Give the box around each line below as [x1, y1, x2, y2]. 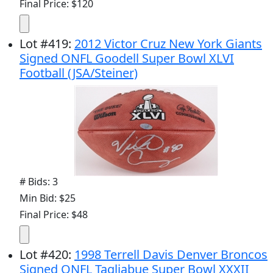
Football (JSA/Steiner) [19, 64, 138, 81]
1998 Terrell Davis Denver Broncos [74, 246, 268, 263]
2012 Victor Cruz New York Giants [74, 35, 262, 52]
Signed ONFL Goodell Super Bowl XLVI [19, 49, 234, 66]
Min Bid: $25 [19, 191, 76, 205]
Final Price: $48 [19, 207, 88, 221]
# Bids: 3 [19, 174, 58, 188]
